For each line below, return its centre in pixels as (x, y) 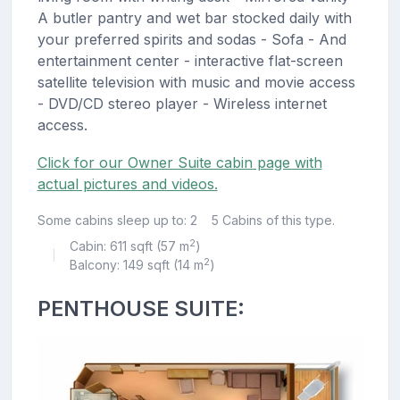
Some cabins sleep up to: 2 (117, 220)
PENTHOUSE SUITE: (141, 308)
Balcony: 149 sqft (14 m (136, 264)
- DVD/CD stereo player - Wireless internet (182, 103)
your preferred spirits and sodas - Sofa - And (192, 39)
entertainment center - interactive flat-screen (190, 60)
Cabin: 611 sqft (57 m (129, 246)
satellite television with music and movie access (196, 82)
